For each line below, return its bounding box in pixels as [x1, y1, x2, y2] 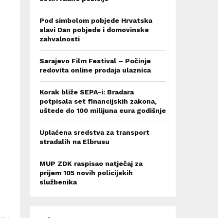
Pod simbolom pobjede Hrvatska [39, 17, 152, 24]
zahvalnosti [39, 35, 80, 43]
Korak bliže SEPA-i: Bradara [39, 88, 134, 96]
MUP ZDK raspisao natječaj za [39, 160, 143, 167]
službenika [39, 178, 77, 186]
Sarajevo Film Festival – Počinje [39, 57, 151, 65]
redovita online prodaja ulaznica [39, 66, 151, 74]
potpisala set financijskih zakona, [39, 97, 157, 105]
